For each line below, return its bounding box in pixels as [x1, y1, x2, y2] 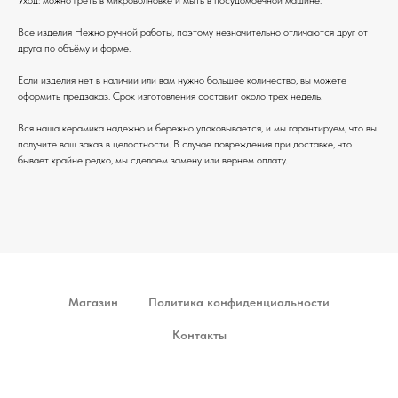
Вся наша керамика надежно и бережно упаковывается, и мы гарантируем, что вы [18, 121, 377, 134]
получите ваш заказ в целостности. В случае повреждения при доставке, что [18, 137, 352, 150]
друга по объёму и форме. [18, 41, 131, 54]
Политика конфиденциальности [148, 294, 330, 309]
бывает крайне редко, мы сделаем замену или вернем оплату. [18, 153, 287, 166]
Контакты [171, 327, 227, 342]
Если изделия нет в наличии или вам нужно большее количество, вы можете [18, 73, 346, 86]
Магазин [68, 294, 118, 309]
